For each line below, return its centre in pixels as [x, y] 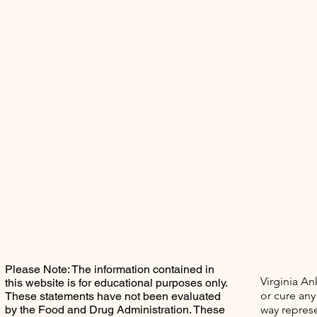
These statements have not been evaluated [113, 296]
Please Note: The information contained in [110, 269]
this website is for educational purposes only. [116, 283]
